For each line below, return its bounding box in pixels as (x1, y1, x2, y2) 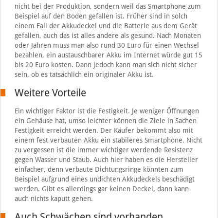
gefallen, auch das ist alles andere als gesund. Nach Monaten (14, 31, 201, 39)
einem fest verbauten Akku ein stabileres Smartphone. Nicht (14, 136, 202, 144)
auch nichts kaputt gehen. (14, 194, 93, 202)
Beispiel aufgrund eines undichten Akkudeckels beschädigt (14, 175, 195, 183)
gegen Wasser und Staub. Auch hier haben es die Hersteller (14, 155, 198, 163)
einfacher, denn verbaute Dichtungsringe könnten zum (14, 165, 183, 173)
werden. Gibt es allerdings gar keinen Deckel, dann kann (14, 184, 189, 193)
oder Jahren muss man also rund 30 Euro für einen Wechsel (14, 41, 199, 49)
